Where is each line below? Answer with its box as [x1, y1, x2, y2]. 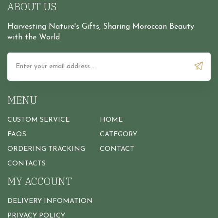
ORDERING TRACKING [7, 145, 85, 153]
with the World [7, 34, 60, 42]
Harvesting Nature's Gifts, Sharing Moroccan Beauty [7, 23, 194, 31]
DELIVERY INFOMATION [7, 198, 93, 205]
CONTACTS [7, 160, 46, 168]
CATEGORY [100, 131, 137, 139]
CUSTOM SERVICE [7, 116, 70, 124]
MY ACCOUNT [7, 175, 72, 188]
